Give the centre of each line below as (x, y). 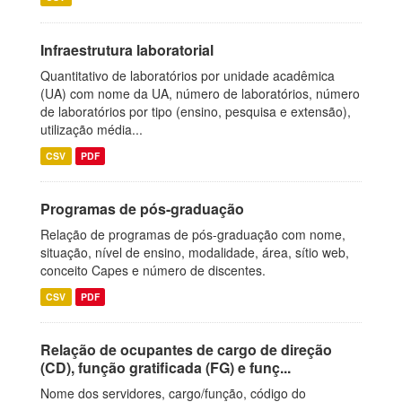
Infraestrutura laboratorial (127, 50)
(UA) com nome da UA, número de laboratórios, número (200, 93)
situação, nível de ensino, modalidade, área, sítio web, (195, 252)
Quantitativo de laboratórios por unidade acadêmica (188, 75)
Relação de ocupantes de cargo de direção (186, 350)
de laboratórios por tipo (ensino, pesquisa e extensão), (196, 111)
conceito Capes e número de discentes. (153, 270)
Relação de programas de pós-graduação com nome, (193, 234)
